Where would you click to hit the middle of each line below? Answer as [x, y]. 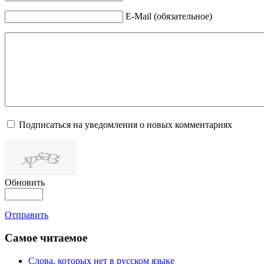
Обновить [25, 183]
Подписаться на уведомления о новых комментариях [126, 125]
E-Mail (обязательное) [169, 16]
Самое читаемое [46, 237]
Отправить [27, 215]
